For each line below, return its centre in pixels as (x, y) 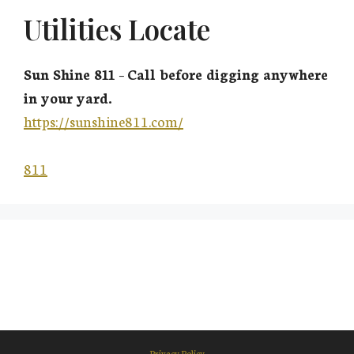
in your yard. (68, 98)
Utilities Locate (117, 29)
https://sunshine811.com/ (104, 121)
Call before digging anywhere (228, 74)
